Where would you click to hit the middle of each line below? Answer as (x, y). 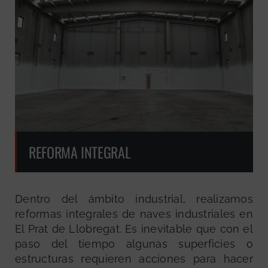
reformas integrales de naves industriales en (134, 214)
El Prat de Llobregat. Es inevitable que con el (134, 229)
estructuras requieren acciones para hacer (134, 258)
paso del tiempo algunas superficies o (134, 243)
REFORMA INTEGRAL (80, 152)
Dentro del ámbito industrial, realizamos (134, 199)
